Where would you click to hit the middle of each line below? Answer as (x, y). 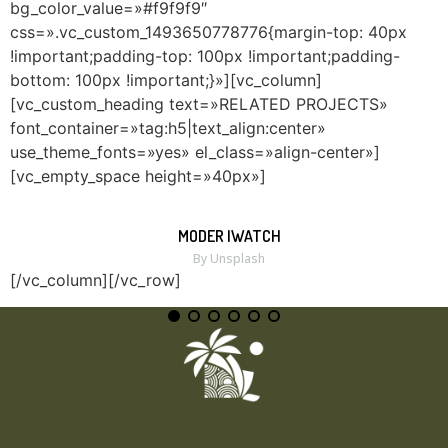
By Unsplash (229, 259)
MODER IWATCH (229, 236)
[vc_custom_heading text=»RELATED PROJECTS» (199, 103)
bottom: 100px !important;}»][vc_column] (166, 79)
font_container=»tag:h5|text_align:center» (168, 127)
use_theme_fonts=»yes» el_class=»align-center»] (195, 151)
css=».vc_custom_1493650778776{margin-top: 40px (208, 31)
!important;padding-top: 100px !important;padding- (205, 55)
